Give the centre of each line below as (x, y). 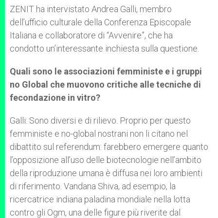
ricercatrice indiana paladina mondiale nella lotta (100, 199)
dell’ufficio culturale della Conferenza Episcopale (100, 22)
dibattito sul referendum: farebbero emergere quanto (109, 147)
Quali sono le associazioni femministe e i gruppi (106, 71)
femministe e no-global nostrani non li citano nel (99, 134)
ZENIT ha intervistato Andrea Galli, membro (91, 9)
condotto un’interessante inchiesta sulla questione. (104, 48)
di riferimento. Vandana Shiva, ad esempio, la (93, 186)
